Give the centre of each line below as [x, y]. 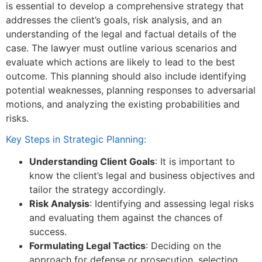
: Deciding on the [183, 245]
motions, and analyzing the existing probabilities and [123, 104]
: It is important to [195, 161]
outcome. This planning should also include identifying [126, 76]
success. [48, 231]
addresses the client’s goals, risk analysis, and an [114, 20]
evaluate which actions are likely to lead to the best [120, 62]
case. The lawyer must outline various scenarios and [121, 48]
